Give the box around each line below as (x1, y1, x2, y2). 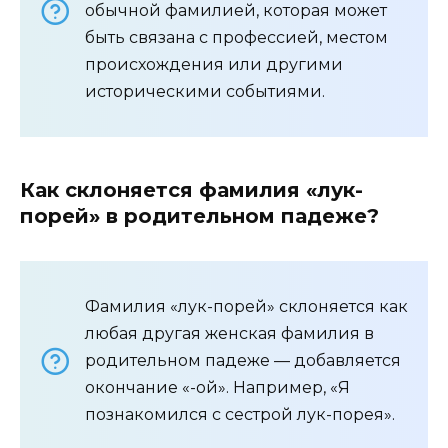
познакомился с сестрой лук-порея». (85, 405, 395, 425)
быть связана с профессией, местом (85, 28, 388, 48)
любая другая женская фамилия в (85, 324, 374, 344)
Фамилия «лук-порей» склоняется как (85, 297, 408, 317)
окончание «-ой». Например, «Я (85, 378, 350, 398)
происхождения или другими (85, 55, 343, 75)
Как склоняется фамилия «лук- (20, 178, 363, 203)
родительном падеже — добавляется (85, 351, 401, 371)
